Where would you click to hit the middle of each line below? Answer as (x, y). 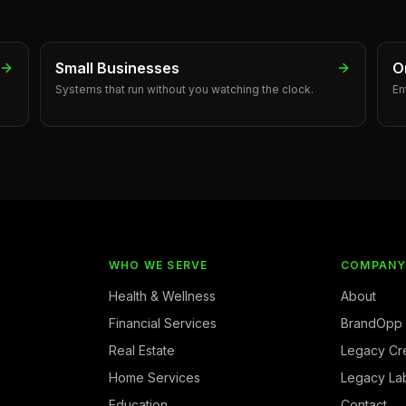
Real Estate (142, 350)
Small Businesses (117, 68)
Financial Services (163, 323)
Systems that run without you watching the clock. (184, 89)
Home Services (155, 377)
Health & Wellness (162, 296)
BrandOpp (372, 323)
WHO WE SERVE (159, 265)
